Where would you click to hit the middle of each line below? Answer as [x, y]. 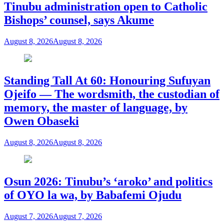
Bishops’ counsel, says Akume [79, 20]
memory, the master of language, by [96, 108]
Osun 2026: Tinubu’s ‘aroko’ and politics [108, 181]
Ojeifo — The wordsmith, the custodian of [112, 94]
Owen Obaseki [41, 121]
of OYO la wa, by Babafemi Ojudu [93, 195]
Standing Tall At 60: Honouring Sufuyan [107, 81]
